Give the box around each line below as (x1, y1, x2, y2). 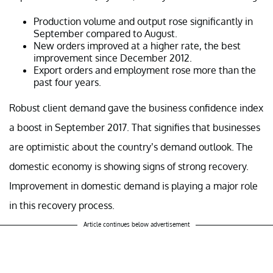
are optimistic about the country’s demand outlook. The (9, 140, 253, 153)
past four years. (34, 76, 101, 88)
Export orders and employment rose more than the (34, 63, 256, 76)
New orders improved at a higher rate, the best (34, 39, 241, 52)
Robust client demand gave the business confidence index (9, 101, 263, 114)
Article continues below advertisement (83, 220, 190, 228)
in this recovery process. (9, 199, 115, 211)
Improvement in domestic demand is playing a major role (9, 179, 258, 192)
